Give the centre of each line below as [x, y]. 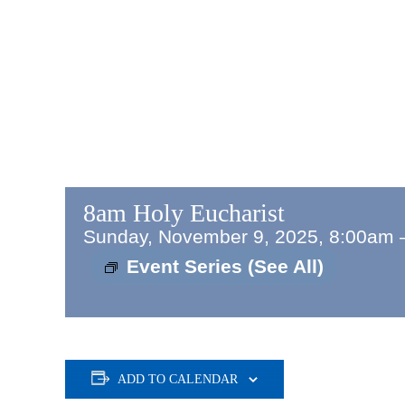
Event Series [187, 266]
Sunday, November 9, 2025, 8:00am [239, 236]
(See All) [286, 266]
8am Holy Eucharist [184, 213]
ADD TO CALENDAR [178, 379]
